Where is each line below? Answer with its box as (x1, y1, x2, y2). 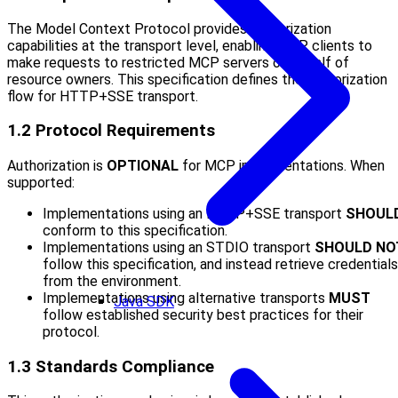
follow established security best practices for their (43, 306, 363, 323)
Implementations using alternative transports (43, 289, 329, 306)
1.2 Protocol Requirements (7, 121, 215, 141)
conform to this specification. (43, 221, 227, 239)
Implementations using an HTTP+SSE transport (43, 204, 346, 222)
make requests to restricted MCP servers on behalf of (7, 53, 349, 71)
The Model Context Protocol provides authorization (7, 20, 331, 37)
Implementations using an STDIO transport (43, 238, 314, 256)
